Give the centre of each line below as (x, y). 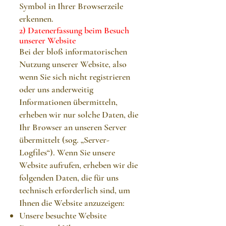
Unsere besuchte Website (63, 215)
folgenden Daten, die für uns (69, 178)
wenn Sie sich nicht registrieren (75, 77)
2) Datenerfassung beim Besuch (74, 30)
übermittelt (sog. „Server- (64, 140)
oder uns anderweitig (56, 89)
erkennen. (36, 19)
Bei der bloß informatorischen (73, 51)
